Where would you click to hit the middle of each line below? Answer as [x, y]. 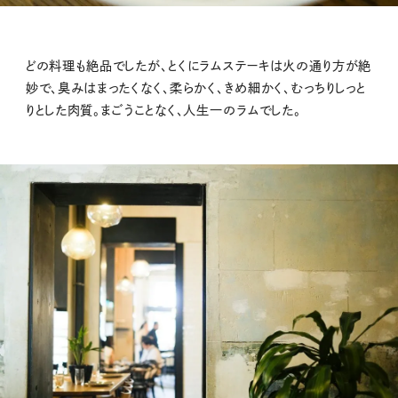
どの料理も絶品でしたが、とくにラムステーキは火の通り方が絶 [199, 66]
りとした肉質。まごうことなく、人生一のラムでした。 [163, 110]
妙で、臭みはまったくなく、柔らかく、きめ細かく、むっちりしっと [196, 88]
